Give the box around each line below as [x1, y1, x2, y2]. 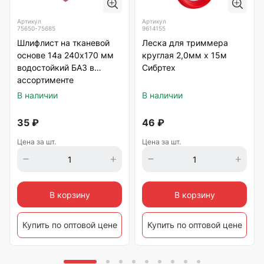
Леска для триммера [142, 38, 228, 48]
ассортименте [17, 75, 74, 85]
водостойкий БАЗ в [17, 62, 94, 73]
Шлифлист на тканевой [17, 38, 110, 48]
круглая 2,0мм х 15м [142, 50, 227, 61]
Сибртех [142, 62, 176, 73]
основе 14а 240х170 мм [17, 50, 114, 61]
